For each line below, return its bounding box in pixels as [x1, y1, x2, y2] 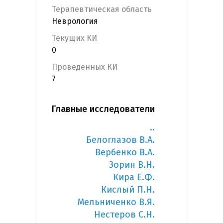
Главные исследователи [52, 104, 155, 115]
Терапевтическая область [52, 4, 152, 14]
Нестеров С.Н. [94, 209, 155, 221]
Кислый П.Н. [101, 184, 155, 196]
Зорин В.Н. [109, 159, 155, 171]
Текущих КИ [52, 33, 97, 43]
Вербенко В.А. [95, 147, 155, 158]
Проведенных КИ [52, 62, 117, 72]
